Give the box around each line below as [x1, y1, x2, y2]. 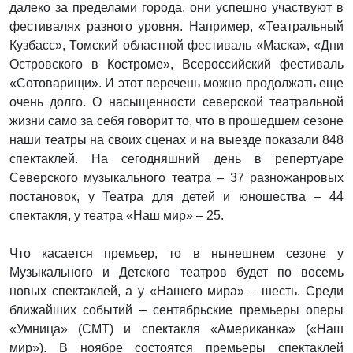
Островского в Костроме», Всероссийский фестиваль [9, 57, 344, 71]
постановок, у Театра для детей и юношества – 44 [9, 189, 344, 203]
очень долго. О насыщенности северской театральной [9, 95, 344, 109]
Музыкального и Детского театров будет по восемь [9, 265, 344, 279]
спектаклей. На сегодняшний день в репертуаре [9, 151, 344, 165]
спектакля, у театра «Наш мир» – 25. [9, 208, 224, 222]
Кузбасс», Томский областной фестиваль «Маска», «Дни [9, 38, 344, 52]
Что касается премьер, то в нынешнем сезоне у [9, 246, 344, 260]
